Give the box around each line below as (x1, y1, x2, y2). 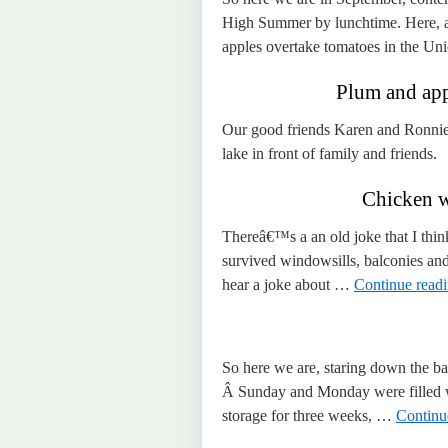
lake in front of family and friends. (222, 145, 437, 162)
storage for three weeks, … (222, 407, 396, 424)
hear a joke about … (222, 276, 354, 293)
